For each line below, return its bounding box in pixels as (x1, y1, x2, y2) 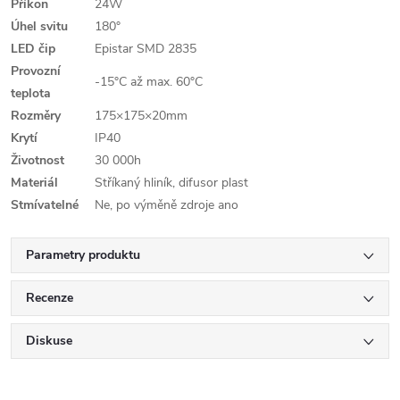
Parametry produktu (26, 246, 140, 263)
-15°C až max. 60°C (95, 73, 203, 90)
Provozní (11, 62, 61, 79)
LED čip (11, 40, 55, 57)
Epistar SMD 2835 (95, 40, 196, 57)
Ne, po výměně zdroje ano (95, 196, 238, 213)
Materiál (11, 174, 58, 191)
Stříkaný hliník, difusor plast (95, 174, 248, 191)
